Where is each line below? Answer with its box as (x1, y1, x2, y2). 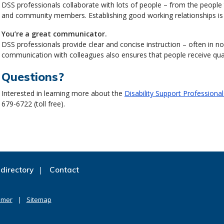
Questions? (1, 69, 64, 84)
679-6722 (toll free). (1, 98, 65, 108)
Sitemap (26, 194, 51, 204)
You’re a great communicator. (1, 28, 107, 38)
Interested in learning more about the (1, 88, 124, 98)
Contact (49, 164, 79, 174)
